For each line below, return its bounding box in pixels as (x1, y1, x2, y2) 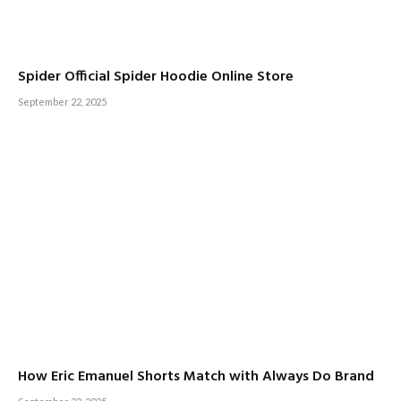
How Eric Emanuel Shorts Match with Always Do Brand (18, 364, 374, 388)
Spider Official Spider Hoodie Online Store (18, 64, 294, 89)
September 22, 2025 (18, 95, 107, 107)
